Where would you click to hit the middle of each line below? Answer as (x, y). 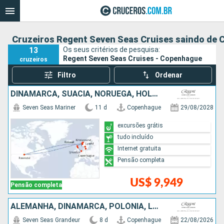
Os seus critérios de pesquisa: (112, 49)
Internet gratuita (139, 148)
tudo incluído (135, 137)
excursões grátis (140, 125)
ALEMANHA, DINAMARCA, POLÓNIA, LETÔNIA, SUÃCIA (155, 206)
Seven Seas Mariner (49, 107)
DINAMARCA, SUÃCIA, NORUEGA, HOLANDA (155, 94)
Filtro (67, 75)
